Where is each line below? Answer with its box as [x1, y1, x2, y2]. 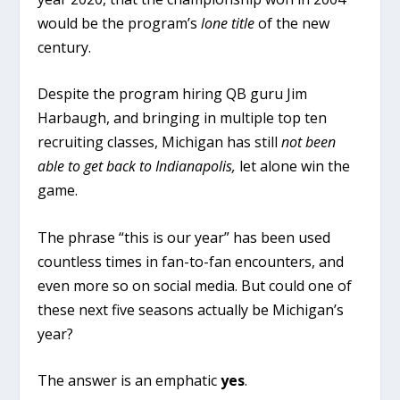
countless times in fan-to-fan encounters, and [37, 251, 345, 271]
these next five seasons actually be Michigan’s [37, 299, 345, 320]
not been [281, 132, 337, 153]
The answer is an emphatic [37, 371, 221, 391]
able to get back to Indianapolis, [37, 156, 237, 177]
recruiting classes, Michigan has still [37, 132, 282, 153]
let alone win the [236, 156, 351, 177]
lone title [201, 12, 255, 33]
